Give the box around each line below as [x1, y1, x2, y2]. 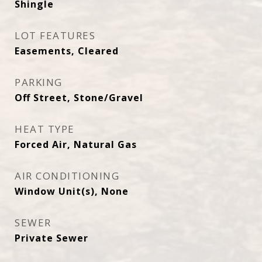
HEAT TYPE [15, 122, 75, 136]
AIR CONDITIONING [15, 169, 119, 182]
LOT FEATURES [15, 29, 95, 42]
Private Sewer [15, 232, 88, 244]
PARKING [15, 75, 63, 89]
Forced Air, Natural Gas [15, 138, 137, 151]
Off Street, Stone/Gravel [15, 91, 143, 104]
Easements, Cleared [15, 44, 119, 57]
